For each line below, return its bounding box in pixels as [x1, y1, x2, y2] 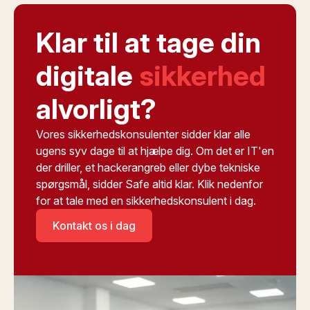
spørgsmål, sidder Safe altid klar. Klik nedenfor [36, 177, 263, 191]
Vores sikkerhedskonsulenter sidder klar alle [36, 127, 250, 141]
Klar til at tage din [36, 26, 261, 60]
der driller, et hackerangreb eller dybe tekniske [36, 161, 260, 174]
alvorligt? [36, 92, 156, 126]
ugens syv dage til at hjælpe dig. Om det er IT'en [36, 144, 274, 158]
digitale [36, 59, 139, 93]
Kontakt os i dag [53, 219, 136, 232]
